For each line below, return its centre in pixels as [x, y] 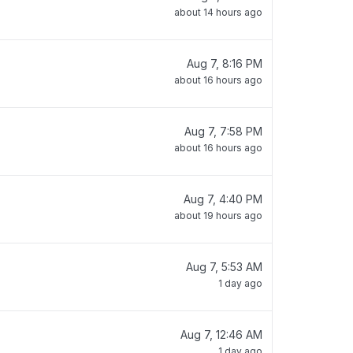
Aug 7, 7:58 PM [223, 131]
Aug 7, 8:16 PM [225, 63]
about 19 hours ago [218, 216]
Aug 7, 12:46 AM [221, 334]
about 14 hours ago [218, 12]
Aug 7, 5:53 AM [224, 267]
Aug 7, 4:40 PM [223, 199]
